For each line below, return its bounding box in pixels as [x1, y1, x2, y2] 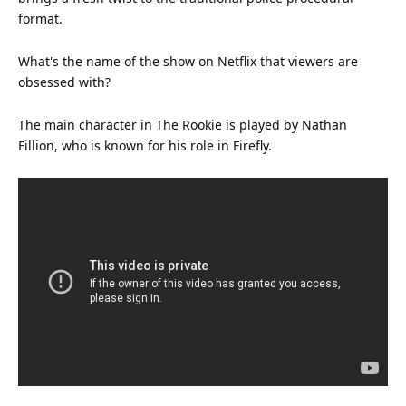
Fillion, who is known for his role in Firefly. [18, 136, 272, 154]
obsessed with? [18, 72, 111, 91]
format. [18, 9, 63, 27]
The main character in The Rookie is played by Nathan [18, 115, 347, 133]
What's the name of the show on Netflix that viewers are [18, 52, 358, 70]
